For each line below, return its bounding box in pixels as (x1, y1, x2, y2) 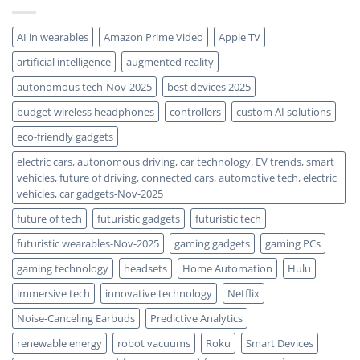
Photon (51, 6, 83, 19)
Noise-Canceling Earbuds (17, 310, 135, 325)
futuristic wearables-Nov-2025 (17, 235, 159, 251)
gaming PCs (265, 235, 321, 251)
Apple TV (219, 29, 260, 44)
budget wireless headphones (17, 104, 154, 119)
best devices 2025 (167, 79, 251, 94)
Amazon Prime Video (104, 29, 203, 44)
